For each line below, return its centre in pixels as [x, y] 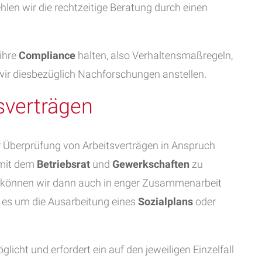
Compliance [47, 55]
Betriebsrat [63, 164]
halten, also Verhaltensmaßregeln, [154, 55]
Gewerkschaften [151, 164]
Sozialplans [166, 201]
